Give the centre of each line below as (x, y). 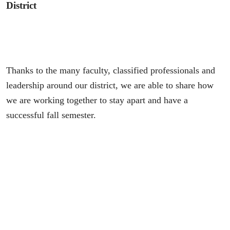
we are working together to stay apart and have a (97, 100)
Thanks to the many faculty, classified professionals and (111, 70)
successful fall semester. (52, 115)
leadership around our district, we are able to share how (110, 85)
